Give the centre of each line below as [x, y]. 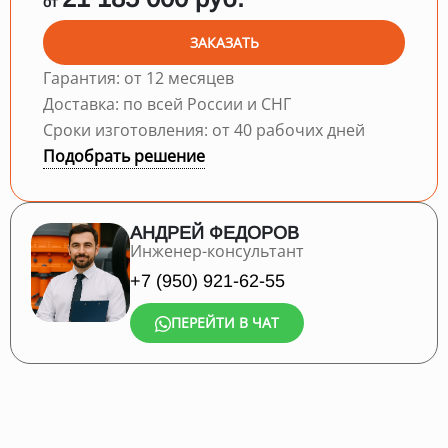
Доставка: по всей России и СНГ [167, 104]
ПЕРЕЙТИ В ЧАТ [225, 322]
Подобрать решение [124, 156]
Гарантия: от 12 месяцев [138, 78]
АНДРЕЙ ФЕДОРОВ [214, 233]
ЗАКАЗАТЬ [224, 42]
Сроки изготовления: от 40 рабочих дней [204, 130]
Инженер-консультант [217, 251]
